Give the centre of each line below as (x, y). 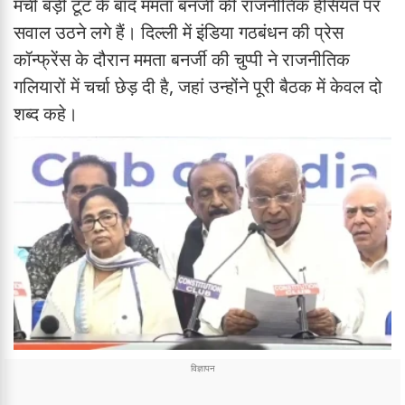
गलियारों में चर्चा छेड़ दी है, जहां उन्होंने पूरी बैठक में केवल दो (198, 87)
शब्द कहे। (46, 114)
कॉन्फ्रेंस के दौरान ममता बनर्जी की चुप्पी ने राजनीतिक (182, 60)
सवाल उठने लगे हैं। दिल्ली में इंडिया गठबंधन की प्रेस (179, 33)
